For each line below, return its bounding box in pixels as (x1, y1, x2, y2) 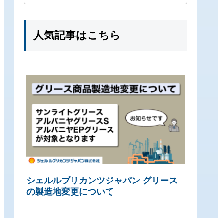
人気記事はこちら (33, 29, 121, 41)
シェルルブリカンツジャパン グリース (26, 176, 178, 186)
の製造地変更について (26, 187, 114, 197)
